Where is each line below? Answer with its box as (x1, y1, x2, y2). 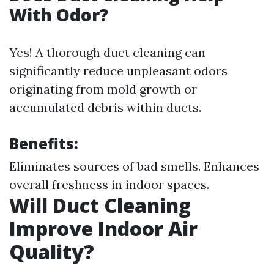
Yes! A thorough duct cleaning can (9, 45, 206, 60)
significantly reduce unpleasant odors (9, 63, 228, 78)
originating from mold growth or (9, 81, 197, 97)
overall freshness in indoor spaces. (9, 177, 209, 192)
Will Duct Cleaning (9, 192, 191, 218)
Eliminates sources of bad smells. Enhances (9, 158, 259, 174)
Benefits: (9, 133, 78, 154)
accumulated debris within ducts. (9, 100, 201, 115)
